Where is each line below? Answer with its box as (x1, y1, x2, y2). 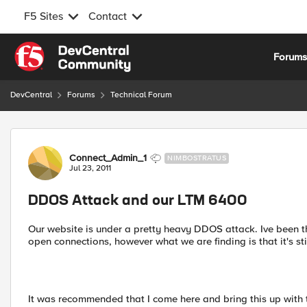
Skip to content (24, 43, 94, 56)
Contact (88, 10, 127, 23)
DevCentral (10, 90, 52, 100)
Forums (67, 90, 95, 100)
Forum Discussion (9, 127, 158, 145)
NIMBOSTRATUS (167, 153, 226, 162)
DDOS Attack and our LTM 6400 (28, 195, 247, 208)
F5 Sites (24, 10, 63, 23)
